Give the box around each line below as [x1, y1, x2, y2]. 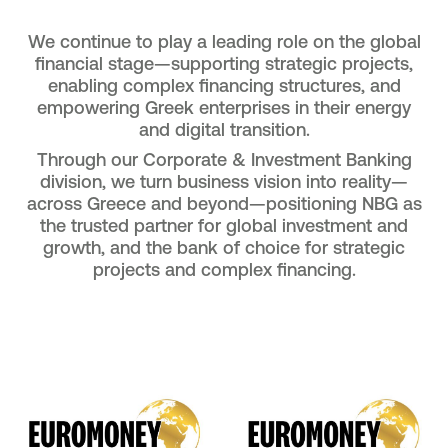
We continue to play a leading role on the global [27, 31, 421, 51]
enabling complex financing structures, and [47, 75, 401, 95]
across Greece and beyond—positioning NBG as [26, 193, 422, 213]
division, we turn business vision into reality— [40, 171, 408, 191]
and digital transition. [138, 119, 310, 139]
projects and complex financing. [92, 259, 356, 279]
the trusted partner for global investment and [40, 215, 408, 235]
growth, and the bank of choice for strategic [43, 237, 405, 257]
